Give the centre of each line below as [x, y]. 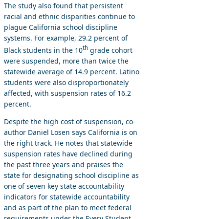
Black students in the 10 [43, 50]
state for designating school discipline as [71, 175]
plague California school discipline [61, 27]
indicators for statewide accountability [67, 197]
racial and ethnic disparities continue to [69, 17]
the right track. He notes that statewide [68, 143]
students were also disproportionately [66, 82]
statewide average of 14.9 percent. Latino [72, 72]
